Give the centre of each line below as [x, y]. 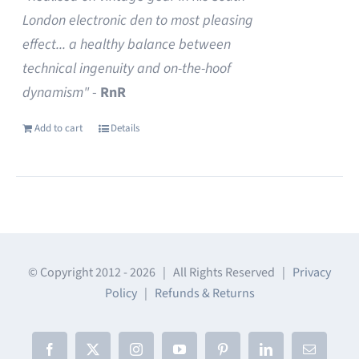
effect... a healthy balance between [127, 44]
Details [125, 128]
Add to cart [59, 128]
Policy [121, 293]
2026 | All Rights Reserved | [211, 272]
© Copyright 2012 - [79, 272]
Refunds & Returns [204, 293]
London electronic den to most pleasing [138, 20]
